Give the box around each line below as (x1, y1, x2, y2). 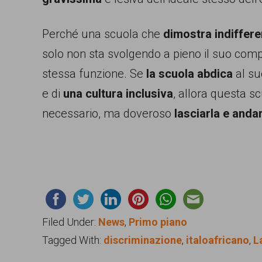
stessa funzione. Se (42, 67, 146, 81)
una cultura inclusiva (63, 87, 173, 101)
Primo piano (129, 216, 187, 228)
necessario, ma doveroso (42, 106, 174, 120)
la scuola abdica (146, 67, 233, 81)
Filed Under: (42, 216, 98, 228)
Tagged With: (42, 234, 104, 246)
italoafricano (186, 234, 249, 246)
